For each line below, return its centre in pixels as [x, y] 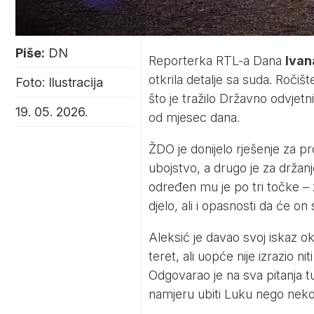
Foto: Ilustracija [59, 83]
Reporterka [182, 61]
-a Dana [261, 61]
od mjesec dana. [194, 118]
